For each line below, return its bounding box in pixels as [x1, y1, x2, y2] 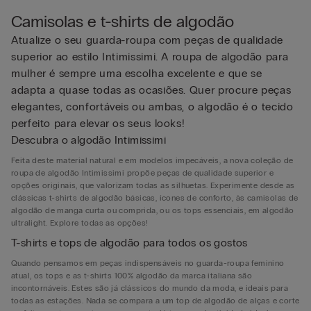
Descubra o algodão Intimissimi [11, 133, 166, 146]
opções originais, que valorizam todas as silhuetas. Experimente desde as [11, 180, 295, 190]
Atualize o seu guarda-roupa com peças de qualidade [11, 33, 284, 47]
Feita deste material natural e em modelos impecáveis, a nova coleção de [11, 155, 294, 165]
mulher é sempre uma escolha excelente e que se [11, 67, 262, 80]
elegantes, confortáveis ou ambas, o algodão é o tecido [11, 100, 294, 113]
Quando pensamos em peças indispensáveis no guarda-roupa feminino [11, 258, 285, 268]
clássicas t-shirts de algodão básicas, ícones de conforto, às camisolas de [11, 193, 299, 203]
